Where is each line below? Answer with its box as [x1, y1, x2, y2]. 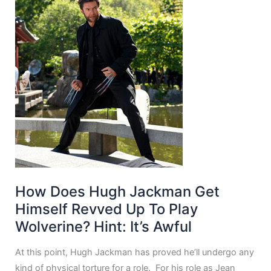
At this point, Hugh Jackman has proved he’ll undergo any [15, 246, 255, 258]
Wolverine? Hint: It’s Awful [15, 218, 192, 235]
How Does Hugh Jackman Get [15, 183, 220, 200]
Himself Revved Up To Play [15, 200, 198, 218]
